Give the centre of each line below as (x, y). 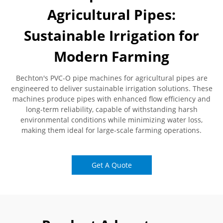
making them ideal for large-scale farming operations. (111, 130)
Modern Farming (111, 56)
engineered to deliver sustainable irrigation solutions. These (111, 88)
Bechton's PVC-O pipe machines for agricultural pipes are (111, 78)
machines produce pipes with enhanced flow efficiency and (111, 99)
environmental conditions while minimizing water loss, (111, 119)
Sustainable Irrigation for (111, 35)
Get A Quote (111, 165)
